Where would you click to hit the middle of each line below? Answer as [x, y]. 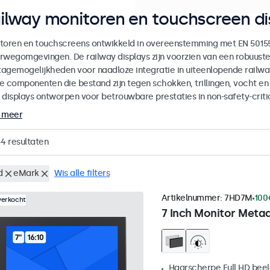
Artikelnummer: [193, 198]
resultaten [27, 142]
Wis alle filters [82, 174]
